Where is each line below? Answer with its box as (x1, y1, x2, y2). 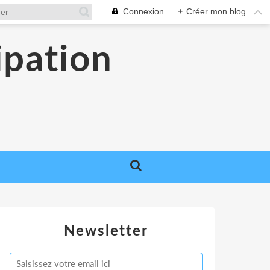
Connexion (123, 7, 164, 16)
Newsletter (64, 224, 148, 239)
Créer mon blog (186, 7, 246, 16)
